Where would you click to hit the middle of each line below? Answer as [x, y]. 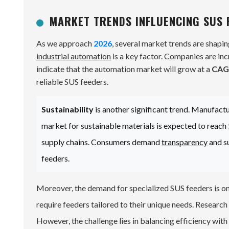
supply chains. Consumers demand [101, 142]
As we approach [65, 43]
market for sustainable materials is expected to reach [135, 125]
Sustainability [67, 109]
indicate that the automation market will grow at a [124, 69]
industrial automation [74, 56]
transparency [185, 142]
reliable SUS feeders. [72, 82]
